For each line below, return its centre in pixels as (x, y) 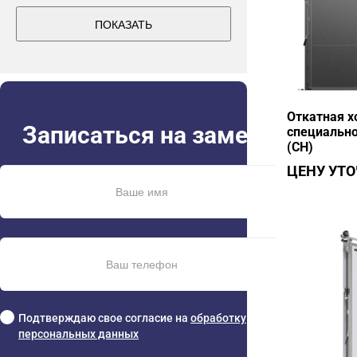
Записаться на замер (141, 135)
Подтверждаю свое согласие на (104, 318)
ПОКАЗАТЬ (124, 24)
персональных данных (78, 333)
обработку (218, 318)
